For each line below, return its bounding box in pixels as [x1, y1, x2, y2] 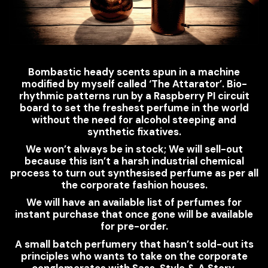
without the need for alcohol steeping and [32, 113, 236, 127]
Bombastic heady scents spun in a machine [28, 65, 240, 79]
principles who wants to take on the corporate [20, 249, 248, 263]
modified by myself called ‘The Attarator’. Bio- [21, 77, 247, 91]
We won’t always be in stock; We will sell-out [25, 142, 243, 156]
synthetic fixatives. [87, 125, 181, 139]
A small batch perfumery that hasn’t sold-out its [14, 237, 254, 251]
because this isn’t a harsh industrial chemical [24, 154, 244, 168]
